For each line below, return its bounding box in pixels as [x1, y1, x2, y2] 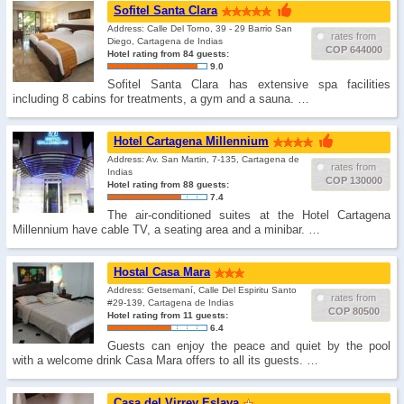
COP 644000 [325, 44, 382, 55]
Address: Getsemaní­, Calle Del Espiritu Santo [107, 285, 297, 295]
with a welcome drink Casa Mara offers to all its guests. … [13, 353, 318, 367]
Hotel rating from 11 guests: [107, 310, 228, 320]
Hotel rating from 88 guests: [107, 179, 229, 189]
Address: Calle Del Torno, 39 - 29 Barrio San [107, 23, 292, 33]
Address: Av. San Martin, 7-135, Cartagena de [107, 154, 299, 164]
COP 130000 [325, 175, 382, 186]
